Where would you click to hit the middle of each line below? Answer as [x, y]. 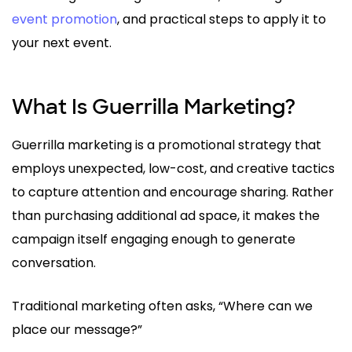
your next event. [62, 43]
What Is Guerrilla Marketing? [154, 107]
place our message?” [77, 330]
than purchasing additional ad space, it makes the [166, 216]
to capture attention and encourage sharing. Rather [173, 192]
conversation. [54, 263]
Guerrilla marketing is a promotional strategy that [167, 145]
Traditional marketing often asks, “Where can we [162, 306]
